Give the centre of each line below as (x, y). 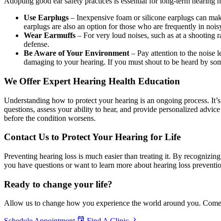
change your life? (78, 184)
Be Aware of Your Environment (77, 53)
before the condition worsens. (50, 118)
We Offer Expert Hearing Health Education (92, 81)
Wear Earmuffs (51, 36)
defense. (37, 44)
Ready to (23, 184)
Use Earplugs (47, 18)
